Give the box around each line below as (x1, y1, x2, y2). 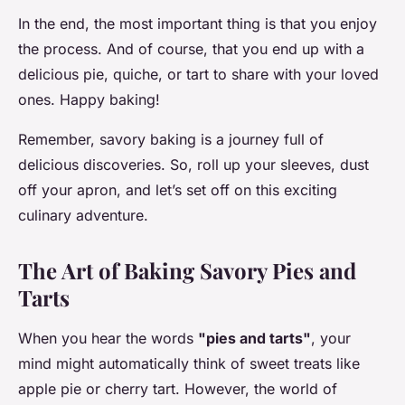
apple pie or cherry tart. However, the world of (18, 380, 337, 399)
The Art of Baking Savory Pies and (18, 256, 356, 286)
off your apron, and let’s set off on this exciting (18, 181, 337, 200)
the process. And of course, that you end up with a (18, 40, 364, 59)
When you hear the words (18, 329, 198, 348)
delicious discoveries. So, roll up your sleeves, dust (18, 155, 369, 174)
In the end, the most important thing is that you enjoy (18, 14, 377, 33)
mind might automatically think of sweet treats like (18, 354, 360, 373)
